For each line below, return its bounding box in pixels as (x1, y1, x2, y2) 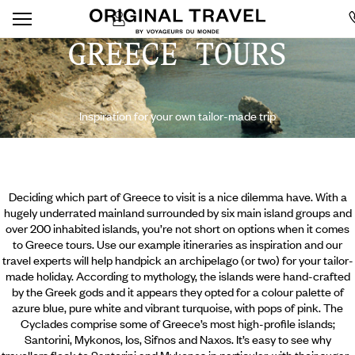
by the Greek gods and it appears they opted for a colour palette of (11, 283, 344, 300)
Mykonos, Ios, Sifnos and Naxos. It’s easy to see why (74, 330, 331, 347)
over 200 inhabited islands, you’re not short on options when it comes (6, 219, 349, 236)
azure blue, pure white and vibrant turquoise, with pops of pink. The (12, 299, 343, 315)
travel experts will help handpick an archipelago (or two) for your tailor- (2, 251, 353, 268)
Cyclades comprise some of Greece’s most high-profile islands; (20, 315, 335, 331)
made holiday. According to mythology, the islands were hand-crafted (5, 267, 350, 284)
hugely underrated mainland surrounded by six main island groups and (3, 204, 352, 220)
